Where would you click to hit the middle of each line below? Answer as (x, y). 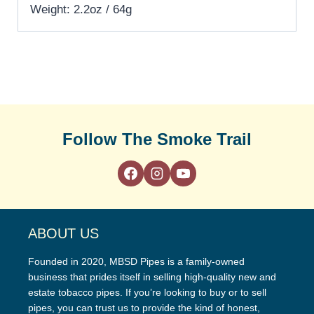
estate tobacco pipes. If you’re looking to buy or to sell (147, 293)
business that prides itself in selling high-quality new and (152, 277)
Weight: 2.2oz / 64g (81, 9)
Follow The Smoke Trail (157, 139)
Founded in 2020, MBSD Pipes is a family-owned (136, 262)
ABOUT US (63, 234)
